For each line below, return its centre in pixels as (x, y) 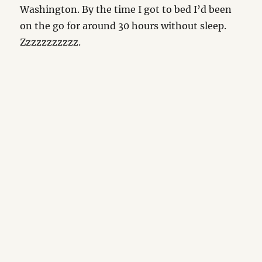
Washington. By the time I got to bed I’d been (126, 9)
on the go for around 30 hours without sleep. (123, 26)
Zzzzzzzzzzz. (51, 42)
